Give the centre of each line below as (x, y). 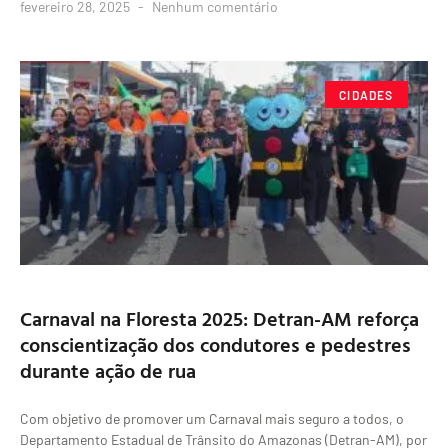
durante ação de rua (108, 370)
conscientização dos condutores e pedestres (215, 344)
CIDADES (366, 94)
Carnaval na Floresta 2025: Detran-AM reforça (219, 318)
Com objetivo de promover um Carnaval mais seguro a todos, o (212, 419)
